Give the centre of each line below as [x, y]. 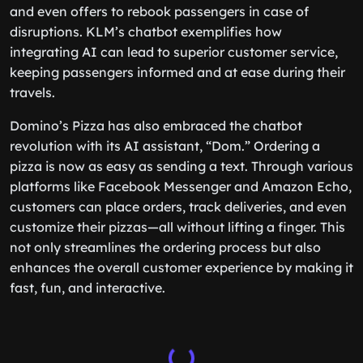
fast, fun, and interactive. [88, 288]
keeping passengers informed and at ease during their [177, 72]
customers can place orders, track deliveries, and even [178, 207]
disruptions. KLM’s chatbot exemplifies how [146, 32]
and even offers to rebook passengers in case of [159, 11]
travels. [32, 92]
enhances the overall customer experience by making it [181, 267]
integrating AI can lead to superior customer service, [174, 52]
